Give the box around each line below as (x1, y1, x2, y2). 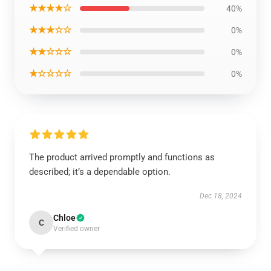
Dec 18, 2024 (200, 192, 242, 200)
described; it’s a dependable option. (29, 166, 171, 177)
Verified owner (53, 224, 100, 233)
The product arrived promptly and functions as (29, 152, 215, 163)
